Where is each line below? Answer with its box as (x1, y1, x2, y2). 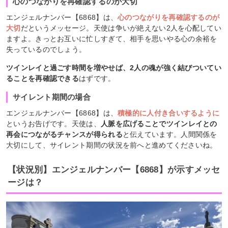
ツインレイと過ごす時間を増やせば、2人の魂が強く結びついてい (6, 64, 221, 72)
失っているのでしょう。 (6, 45, 87, 54)
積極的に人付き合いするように (118, 109, 220, 118)
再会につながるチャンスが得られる (6, 130, 123, 139)
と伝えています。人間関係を (122, 130, 217, 139)
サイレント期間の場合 (13, 93, 91, 102)
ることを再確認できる (6, 74, 79, 83)
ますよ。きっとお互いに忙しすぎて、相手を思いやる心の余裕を (6, 35, 217, 43)
